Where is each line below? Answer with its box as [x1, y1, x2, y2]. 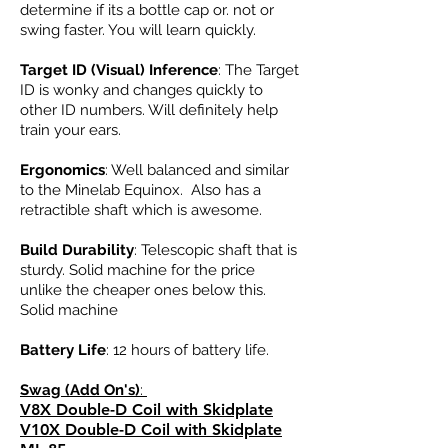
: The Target [218, 61, 299, 79]
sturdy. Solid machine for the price [20, 261, 255, 279]
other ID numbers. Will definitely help [20, 101, 278, 119]
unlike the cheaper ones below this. [20, 281, 266, 299]
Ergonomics [20, 161, 105, 179]
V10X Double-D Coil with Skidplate [20, 420, 282, 439]
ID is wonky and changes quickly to [20, 81, 263, 99]
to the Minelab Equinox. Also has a [20, 181, 261, 199]
